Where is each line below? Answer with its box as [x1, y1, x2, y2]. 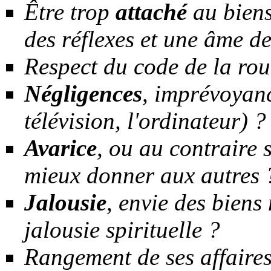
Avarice [24, 135, 97, 162]
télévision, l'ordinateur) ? [24, 108, 266, 134]
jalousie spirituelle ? [24, 217, 220, 243]
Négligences [24, 80, 142, 107]
